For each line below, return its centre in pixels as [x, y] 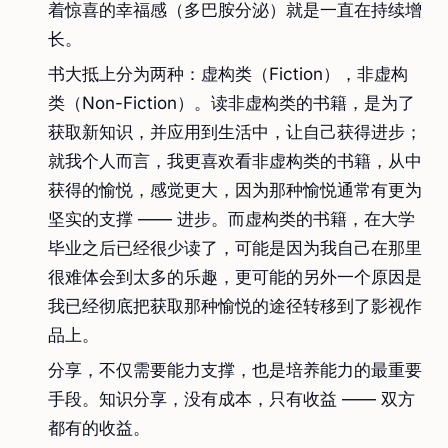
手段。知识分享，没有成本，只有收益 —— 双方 [231, 399]
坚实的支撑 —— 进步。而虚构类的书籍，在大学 [231, 219]
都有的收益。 [99, 428]
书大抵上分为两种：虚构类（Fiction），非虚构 [228, 74]
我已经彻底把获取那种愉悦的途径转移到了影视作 [235, 306]
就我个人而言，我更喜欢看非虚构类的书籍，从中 [235, 161]
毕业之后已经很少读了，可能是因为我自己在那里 [235, 248]
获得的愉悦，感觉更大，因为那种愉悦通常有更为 [235, 190]
